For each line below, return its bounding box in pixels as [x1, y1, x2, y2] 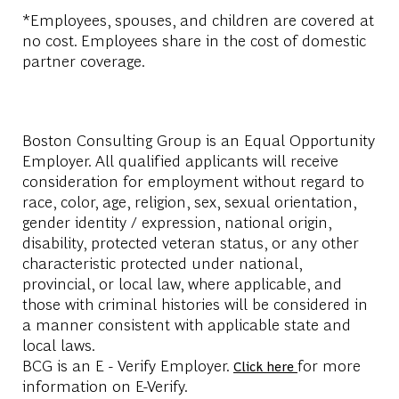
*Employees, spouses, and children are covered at [21, 8, 374, 29]
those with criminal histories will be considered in [21, 292, 368, 313]
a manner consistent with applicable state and [21, 313, 351, 334]
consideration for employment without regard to [21, 169, 364, 191]
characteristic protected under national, [21, 251, 302, 273]
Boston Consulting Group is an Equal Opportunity [21, 128, 375, 150]
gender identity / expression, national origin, [21, 210, 331, 232]
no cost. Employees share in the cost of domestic [21, 28, 366, 50]
